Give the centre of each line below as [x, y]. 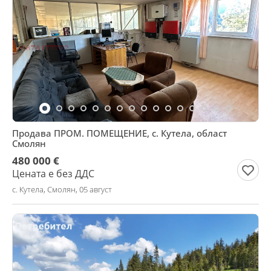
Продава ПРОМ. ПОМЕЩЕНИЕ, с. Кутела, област [119, 133]
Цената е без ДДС [53, 174]
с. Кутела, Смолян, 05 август [62, 189]
